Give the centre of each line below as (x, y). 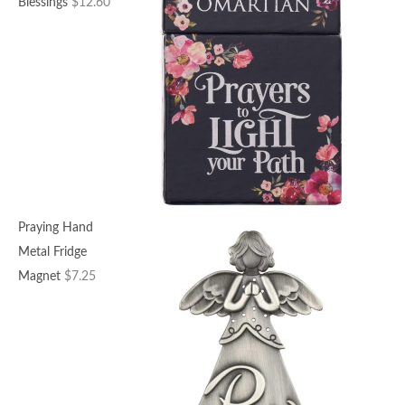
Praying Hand (56, 228)
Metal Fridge (52, 253)
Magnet (39, 277)
